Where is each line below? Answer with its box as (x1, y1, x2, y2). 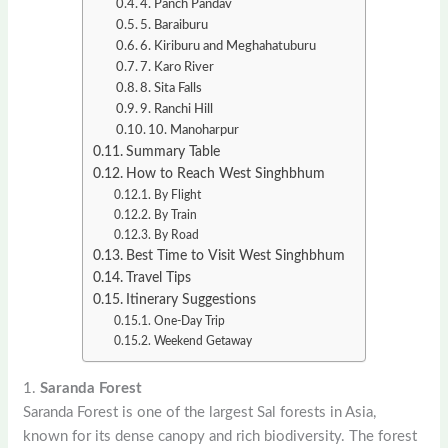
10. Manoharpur (148, 124, 240, 137)
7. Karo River (140, 61, 215, 74)
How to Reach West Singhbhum (125, 167, 325, 182)
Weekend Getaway (153, 335, 252, 348)
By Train (153, 209, 197, 222)
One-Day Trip (153, 315, 225, 328)
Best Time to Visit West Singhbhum (125, 249, 345, 264)
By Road (153, 229, 199, 242)
